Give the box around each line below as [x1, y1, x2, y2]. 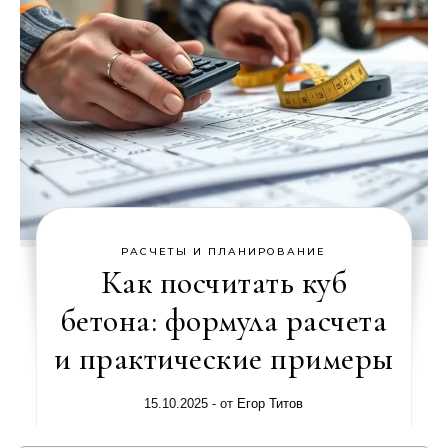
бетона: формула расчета [60, 301, 388, 340]
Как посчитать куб [100, 263, 348, 302]
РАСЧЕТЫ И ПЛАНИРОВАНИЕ [121, 245, 327, 258]
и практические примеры [53, 339, 394, 378]
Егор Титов [237, 396, 304, 411]
